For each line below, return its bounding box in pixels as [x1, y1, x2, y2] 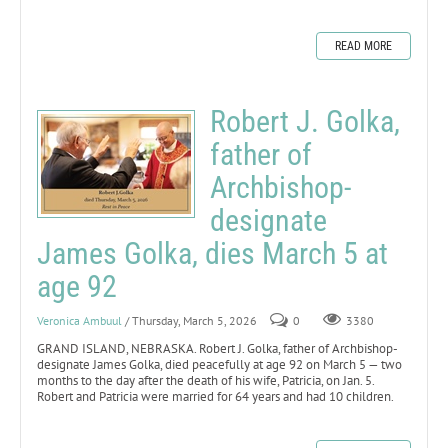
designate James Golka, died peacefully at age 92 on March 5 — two [37, 355, 402, 373]
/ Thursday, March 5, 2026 [125, 312, 257, 328]
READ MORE [335, 38, 392, 53]
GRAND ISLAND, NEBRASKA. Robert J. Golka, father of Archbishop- [37, 339, 398, 357]
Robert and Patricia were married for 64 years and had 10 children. [37, 387, 394, 405]
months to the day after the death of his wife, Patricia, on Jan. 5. [37, 371, 374, 389]
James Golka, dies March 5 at [37, 235, 388, 271]
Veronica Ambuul [37, 312, 122, 328]
